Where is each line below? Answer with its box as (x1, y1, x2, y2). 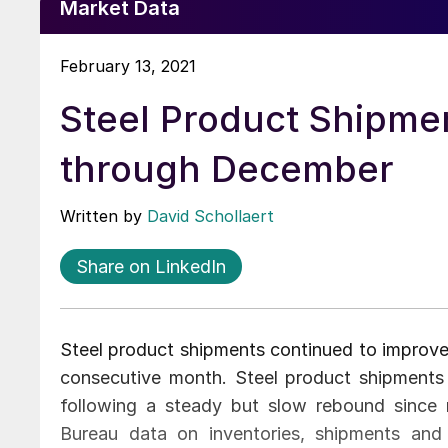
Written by (60, 205, 147, 226)
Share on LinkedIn (76, 255, 226, 277)
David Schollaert (147, 205, 274, 226)
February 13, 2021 (60, 55, 196, 76)
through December (60, 146, 394, 191)
